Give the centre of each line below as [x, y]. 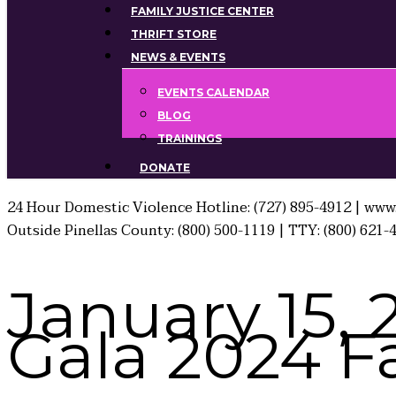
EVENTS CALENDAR [213, 92]
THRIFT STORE [174, 34]
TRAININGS [190, 138]
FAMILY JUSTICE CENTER [202, 11]
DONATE [165, 168]
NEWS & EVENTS [178, 57]
